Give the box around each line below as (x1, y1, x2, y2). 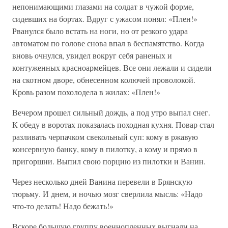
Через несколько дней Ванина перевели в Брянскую (12, 176, 192, 187)
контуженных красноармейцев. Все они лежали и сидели (12, 62, 212, 73)
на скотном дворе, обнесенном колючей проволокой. (12, 74, 195, 85)
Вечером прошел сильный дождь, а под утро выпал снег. (12, 107, 210, 118)
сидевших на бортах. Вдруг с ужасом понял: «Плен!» (12, 13, 197, 24)
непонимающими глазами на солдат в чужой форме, (12, 1, 194, 12)
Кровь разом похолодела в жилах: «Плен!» (12, 87, 160, 97)
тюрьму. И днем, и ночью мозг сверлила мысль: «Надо (12, 188, 203, 199)
